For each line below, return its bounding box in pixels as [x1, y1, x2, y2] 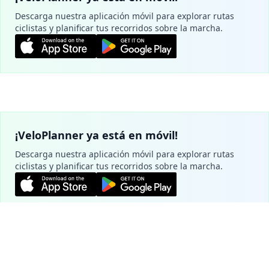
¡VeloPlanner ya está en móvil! [15, 127, 178, 142]
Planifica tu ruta [101, 232, 168, 244]
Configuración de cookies [67, 232, 202, 247]
